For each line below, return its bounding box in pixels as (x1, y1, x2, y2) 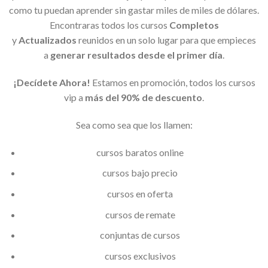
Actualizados (19, 34, 77, 46)
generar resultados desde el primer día (50, 49, 223, 61)
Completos (169, 19, 219, 31)
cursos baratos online (96, 146, 184, 158)
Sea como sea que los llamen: (75, 118, 193, 130)
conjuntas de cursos (100, 229, 181, 241)
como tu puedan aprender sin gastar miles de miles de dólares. (9, 4, 259, 16)
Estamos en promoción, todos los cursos (90, 77, 255, 89)
